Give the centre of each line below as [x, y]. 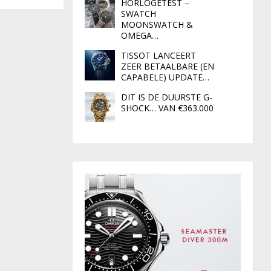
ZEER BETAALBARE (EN [167, 67]
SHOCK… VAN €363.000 [167, 108]
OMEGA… [139, 36]
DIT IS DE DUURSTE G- [166, 97]
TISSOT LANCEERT [158, 56]
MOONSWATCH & [157, 25]
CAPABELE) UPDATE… [165, 77]
